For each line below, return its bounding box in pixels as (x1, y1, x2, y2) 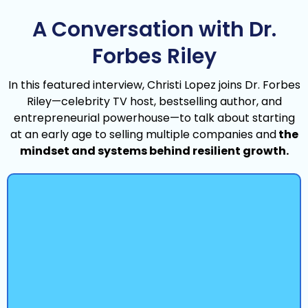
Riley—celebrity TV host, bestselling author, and (26, 93, 282, 109)
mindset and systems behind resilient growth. (19, 142, 289, 159)
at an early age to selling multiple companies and (10, 126, 276, 142)
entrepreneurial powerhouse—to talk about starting (13, 109, 295, 126)
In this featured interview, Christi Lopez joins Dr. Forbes (8, 76, 300, 93)
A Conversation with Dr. (32, 14, 276, 44)
